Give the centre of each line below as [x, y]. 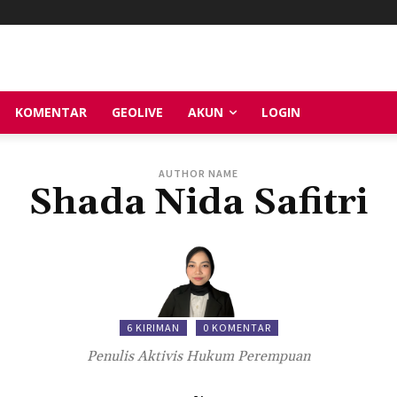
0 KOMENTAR [237, 327]
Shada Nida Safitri [198, 202]
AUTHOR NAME [198, 173]
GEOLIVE [137, 112]
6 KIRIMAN [153, 327]
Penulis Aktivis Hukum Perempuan [198, 356]
